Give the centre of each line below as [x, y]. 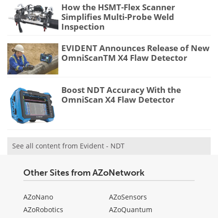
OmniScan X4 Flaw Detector [118, 99]
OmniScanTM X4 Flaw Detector [124, 57]
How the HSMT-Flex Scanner [118, 7]
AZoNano [38, 197]
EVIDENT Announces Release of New [136, 48]
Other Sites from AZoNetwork [84, 173]
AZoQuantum [131, 210]
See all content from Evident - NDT [68, 146]
